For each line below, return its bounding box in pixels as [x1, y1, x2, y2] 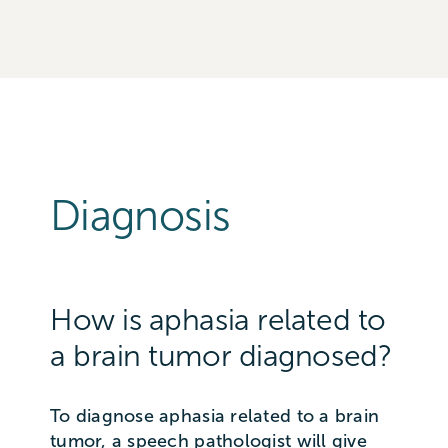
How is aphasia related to [49, 303, 386, 336]
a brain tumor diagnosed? [49, 339, 392, 372]
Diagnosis [49, 192, 231, 239]
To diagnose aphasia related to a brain [49, 405, 380, 426]
